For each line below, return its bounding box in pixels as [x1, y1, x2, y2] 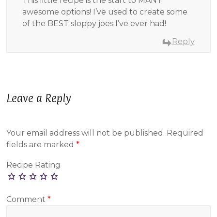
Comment [6, 194, 48, 204]
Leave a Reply [6, 92, 72, 105]
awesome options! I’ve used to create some [22, 7, 188, 17]
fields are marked [6, 140, 77, 150]
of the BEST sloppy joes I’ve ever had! [22, 19, 167, 29]
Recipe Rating [6, 160, 61, 170]
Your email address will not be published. [6, 128, 165, 138]
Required [167, 128, 204, 138]
